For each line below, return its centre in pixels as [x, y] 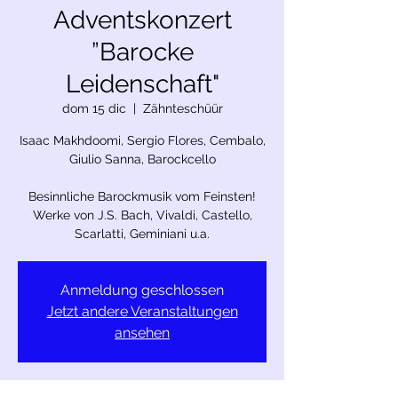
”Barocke [142, 52]
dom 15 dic [94, 108]
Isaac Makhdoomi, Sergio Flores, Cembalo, [142, 140]
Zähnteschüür [183, 108]
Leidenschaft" [142, 84]
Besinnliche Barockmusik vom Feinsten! [142, 196]
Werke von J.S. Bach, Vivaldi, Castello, [142, 215]
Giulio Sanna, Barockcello [142, 159]
